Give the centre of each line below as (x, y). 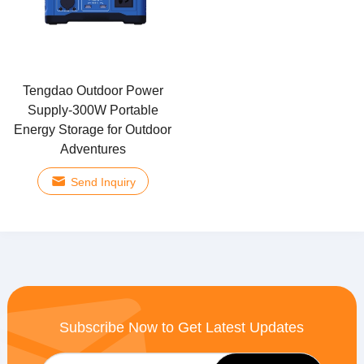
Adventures (93, 149)
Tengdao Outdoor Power (93, 91)
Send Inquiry (103, 182)
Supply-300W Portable (93, 110)
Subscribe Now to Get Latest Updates (182, 328)
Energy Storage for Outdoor (93, 130)
